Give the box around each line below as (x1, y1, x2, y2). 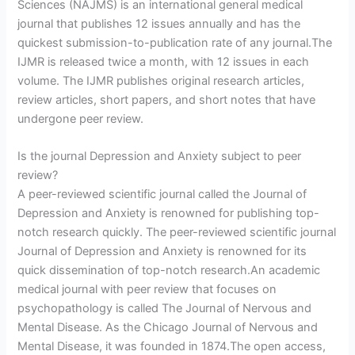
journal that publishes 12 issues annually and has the (17, 16, 301, 31)
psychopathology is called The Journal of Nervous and (17, 301, 312, 316)
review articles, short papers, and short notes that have (17, 92, 316, 107)
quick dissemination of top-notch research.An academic (17, 263, 321, 278)
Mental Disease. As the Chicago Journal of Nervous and (17, 320, 319, 335)
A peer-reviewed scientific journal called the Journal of (17, 187, 307, 202)
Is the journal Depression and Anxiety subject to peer (17, 149, 302, 164)
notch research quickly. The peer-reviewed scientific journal (17, 225, 337, 240)
